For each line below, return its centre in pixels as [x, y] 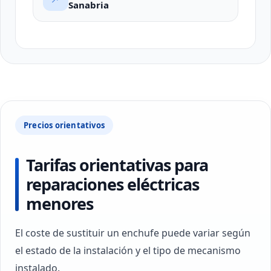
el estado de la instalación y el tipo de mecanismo [128, 250]
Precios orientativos [64, 125]
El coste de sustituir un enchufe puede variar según [133, 233]
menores [60, 204]
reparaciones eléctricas [113, 184]
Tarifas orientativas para [117, 165]
